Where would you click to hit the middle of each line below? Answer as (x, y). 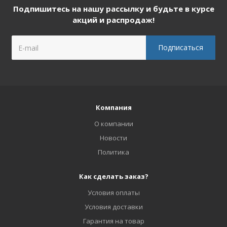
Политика (113, 152)
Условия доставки (113, 207)
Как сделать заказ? (113, 176)
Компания (113, 107)
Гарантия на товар (113, 221)
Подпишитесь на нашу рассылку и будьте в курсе (113, 9)
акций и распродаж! (113, 20)
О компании (113, 124)
